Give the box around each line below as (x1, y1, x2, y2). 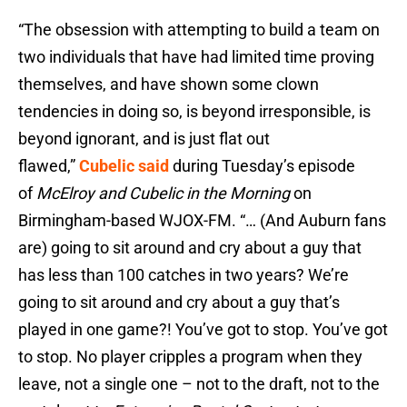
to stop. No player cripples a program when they (18, 347, 362, 367)
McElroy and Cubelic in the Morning (36, 184, 290, 203)
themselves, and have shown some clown (18, 74, 319, 94)
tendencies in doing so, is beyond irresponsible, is (18, 102, 371, 122)
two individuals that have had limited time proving (18, 47, 374, 67)
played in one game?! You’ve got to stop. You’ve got (18, 320, 388, 340)
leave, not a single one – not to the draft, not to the (18, 374, 380, 394)
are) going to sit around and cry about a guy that (18, 238, 362, 258)
